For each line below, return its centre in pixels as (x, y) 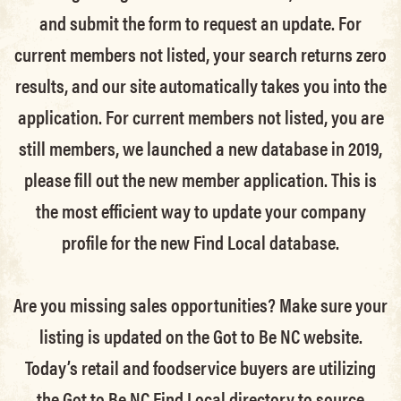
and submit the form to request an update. (189, 22)
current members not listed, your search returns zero (200, 53)
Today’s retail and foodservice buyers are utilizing (200, 367)
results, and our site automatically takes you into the (200, 85)
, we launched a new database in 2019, (249, 147)
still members (67, 147)
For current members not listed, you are (244, 116)
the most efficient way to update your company (200, 210)
